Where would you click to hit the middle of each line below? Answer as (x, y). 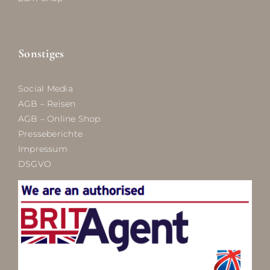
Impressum (42, 149)
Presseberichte (50, 133)
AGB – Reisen (47, 103)
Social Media (45, 88)
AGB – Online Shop (59, 118)
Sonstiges (41, 54)
